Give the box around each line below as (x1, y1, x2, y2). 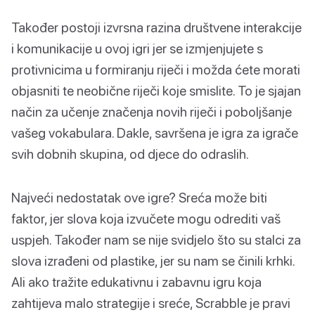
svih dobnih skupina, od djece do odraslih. (11, 145, 249, 162)
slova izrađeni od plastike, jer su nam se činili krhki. (11, 252, 295, 269)
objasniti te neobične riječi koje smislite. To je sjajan (11, 82, 301, 98)
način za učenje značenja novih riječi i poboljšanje (11, 103, 292, 120)
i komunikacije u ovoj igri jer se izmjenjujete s (11, 39, 263, 56)
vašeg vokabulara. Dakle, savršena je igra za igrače (11, 124, 298, 141)
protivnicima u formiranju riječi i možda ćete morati (11, 60, 300, 77)
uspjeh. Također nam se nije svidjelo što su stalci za (11, 231, 301, 247)
